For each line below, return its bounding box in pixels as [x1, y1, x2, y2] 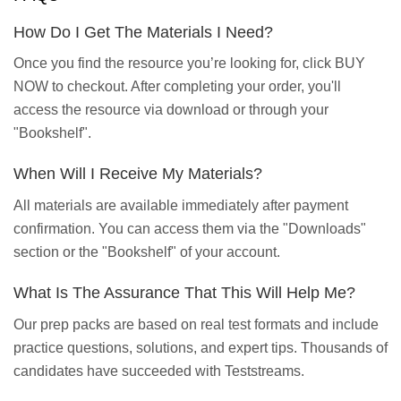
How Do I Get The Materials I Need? [13, 22, 273, 41]
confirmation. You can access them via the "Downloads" [13, 221, 366, 237]
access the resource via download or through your [13, 102, 328, 118]
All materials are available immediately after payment [13, 198, 348, 214]
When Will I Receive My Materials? [13, 165, 262, 183]
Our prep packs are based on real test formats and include [13, 316, 379, 332]
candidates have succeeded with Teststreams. [13, 363, 304, 379]
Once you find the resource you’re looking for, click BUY [13, 55, 365, 72]
